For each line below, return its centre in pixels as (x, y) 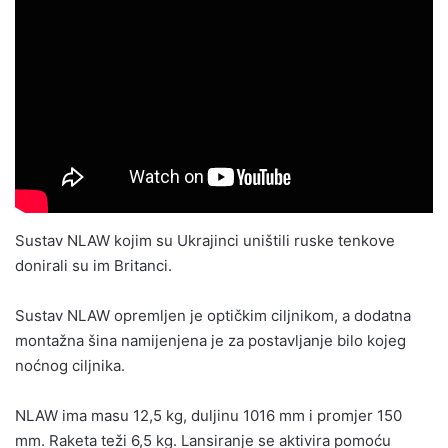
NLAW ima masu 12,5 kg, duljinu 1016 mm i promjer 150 (208, 415)
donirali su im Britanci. (93, 265)
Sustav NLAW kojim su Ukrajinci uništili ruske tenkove (205, 240)
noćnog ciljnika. (72, 365)
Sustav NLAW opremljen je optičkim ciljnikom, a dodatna (213, 315)
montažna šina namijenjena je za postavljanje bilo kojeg (210, 340)
